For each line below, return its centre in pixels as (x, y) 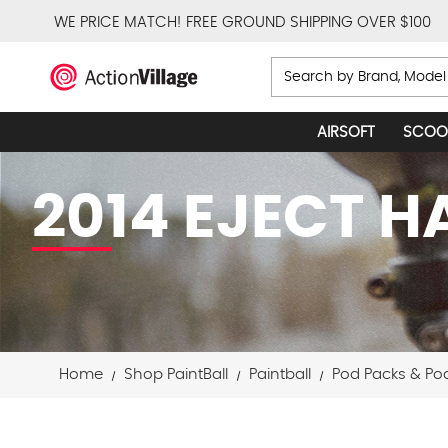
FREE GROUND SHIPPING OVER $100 (308, 22)
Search (299, 69)
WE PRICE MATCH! (117, 22)
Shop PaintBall (175, 374)
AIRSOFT (346, 132)
